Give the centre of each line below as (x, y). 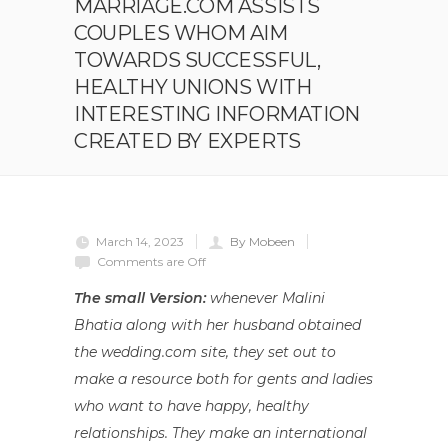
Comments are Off (151, 261)
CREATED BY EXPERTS (187, 140)
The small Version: (140, 297)
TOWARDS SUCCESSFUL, (197, 59)
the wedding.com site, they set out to (205, 351)
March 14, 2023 (140, 241)
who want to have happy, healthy (191, 405)
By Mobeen (262, 241)
